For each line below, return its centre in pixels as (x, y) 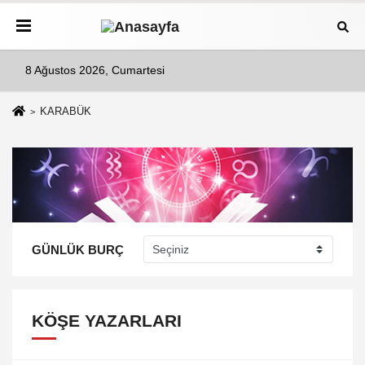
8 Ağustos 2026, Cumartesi (95, 70)
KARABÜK (65, 111)
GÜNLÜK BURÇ (78, 249)
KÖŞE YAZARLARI (107, 321)
